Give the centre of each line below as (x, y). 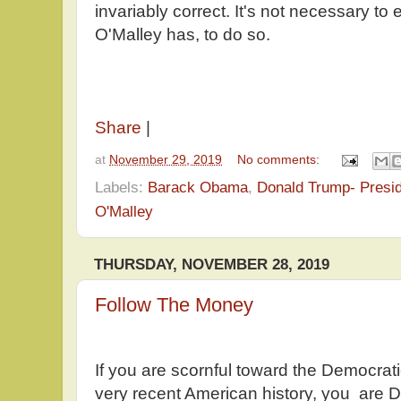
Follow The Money (174, 305)
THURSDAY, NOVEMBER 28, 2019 (212, 264)
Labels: (121, 187)
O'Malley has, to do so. (183, 35)
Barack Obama (198, 187)
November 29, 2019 (166, 159)
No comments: (281, 159)
